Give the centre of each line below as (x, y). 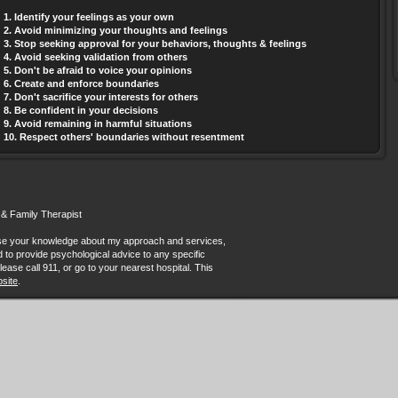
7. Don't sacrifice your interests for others (101, 97)
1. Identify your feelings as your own (89, 17)
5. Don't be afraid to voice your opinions (98, 70)
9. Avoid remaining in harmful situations (98, 123)
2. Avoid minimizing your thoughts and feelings (115, 30)
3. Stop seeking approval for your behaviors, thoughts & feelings (155, 44)
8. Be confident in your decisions (81, 110)
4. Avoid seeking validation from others (96, 57)
